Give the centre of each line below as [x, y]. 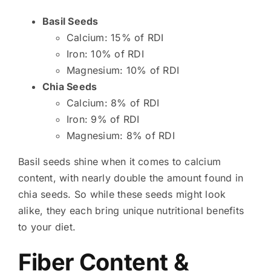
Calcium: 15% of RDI [115, 37]
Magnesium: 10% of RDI [123, 70]
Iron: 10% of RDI [105, 54]
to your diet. [47, 227]
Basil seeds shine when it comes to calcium [119, 161]
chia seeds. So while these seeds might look [122, 194]
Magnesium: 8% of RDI [120, 135]
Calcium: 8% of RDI [113, 103]
